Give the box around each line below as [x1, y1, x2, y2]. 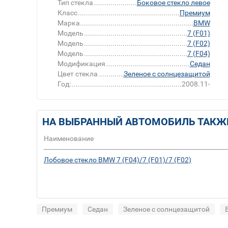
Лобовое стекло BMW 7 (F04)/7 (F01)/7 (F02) [44, 156, 191, 164]
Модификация [58, 60, 105, 68]
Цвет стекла [58, 70, 98, 78]
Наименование [44, 134, 94, 143]
